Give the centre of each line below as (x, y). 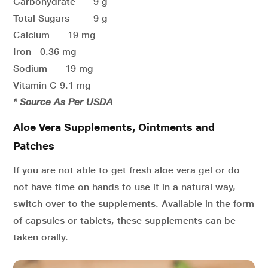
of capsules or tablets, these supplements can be (124, 220)
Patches (34, 146)
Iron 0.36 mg (51, 52)
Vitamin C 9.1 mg (52, 85)
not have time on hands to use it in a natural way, (124, 187)
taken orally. (41, 237)
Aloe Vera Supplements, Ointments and (114, 127)
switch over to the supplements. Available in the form (134, 204)
